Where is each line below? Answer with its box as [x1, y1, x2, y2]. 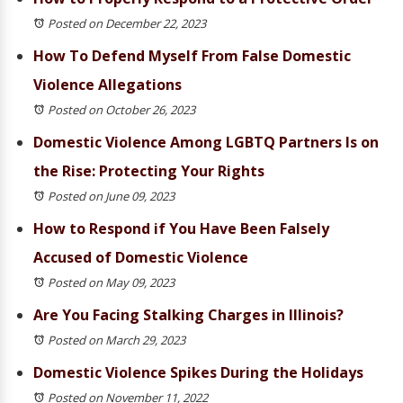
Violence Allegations [33, 75, 182, 94]
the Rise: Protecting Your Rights [33, 161, 264, 181]
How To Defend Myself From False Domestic [33, 46, 351, 66]
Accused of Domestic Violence [33, 247, 248, 267]
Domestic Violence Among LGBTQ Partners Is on [33, 132, 379, 152]
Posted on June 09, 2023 [48, 188, 175, 204]
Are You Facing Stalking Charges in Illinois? [33, 305, 344, 325]
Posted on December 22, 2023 [48, 15, 206, 31]
